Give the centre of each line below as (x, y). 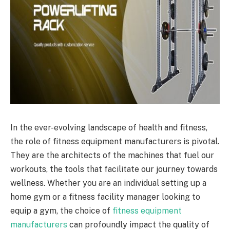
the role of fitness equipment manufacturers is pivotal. (115, 141)
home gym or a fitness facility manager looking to (105, 197)
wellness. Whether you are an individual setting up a (108, 183)
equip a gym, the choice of (61, 210)
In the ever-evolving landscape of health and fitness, (109, 127)
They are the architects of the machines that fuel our (112, 155)
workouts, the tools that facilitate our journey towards (114, 169)
